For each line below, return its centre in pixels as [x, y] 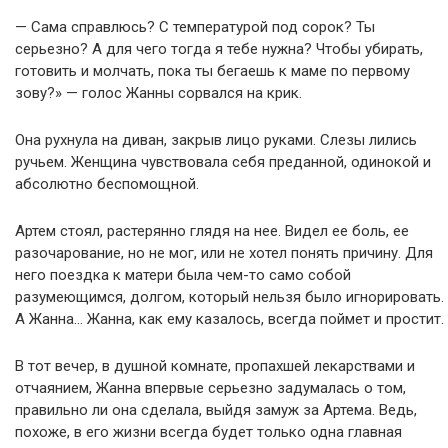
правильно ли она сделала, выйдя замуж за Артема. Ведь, [216, 409]
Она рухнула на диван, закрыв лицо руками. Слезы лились [216, 139]
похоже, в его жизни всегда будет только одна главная [208, 431]
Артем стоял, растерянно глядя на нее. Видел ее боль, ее [212, 230]
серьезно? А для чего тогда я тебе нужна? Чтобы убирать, [219, 48]
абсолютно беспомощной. [107, 183]
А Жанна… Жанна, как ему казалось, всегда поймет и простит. [229, 318]
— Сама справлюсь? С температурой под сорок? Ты [195, 26]
